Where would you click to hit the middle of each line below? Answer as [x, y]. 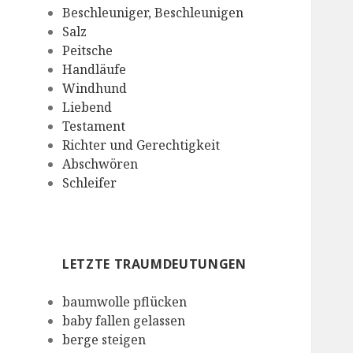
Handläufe [95, 70]
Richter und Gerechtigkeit [141, 145]
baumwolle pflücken [125, 302]
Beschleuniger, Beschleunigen [153, 13]
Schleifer [90, 183]
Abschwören [100, 164]
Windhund [95, 89]
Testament [94, 126]
